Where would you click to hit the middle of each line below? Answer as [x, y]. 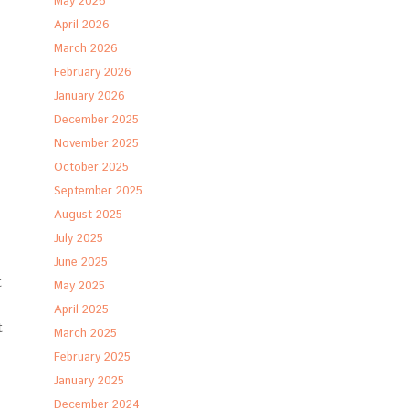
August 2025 [89, 215]
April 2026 [82, 25]
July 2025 [79, 239]
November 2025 [97, 144]
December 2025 [97, 120]
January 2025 [89, 381]
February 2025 [93, 357]
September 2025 [99, 191]
